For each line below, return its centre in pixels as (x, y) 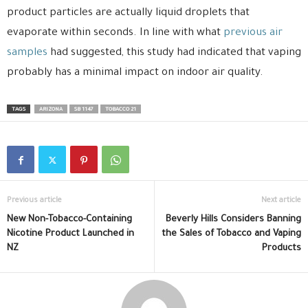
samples (27, 54)
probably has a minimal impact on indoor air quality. (135, 74)
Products (282, 249)
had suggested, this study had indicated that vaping (174, 54)
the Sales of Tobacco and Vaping (231, 234)
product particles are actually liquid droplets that (128, 14)
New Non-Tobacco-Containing (69, 220)
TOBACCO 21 (121, 110)
